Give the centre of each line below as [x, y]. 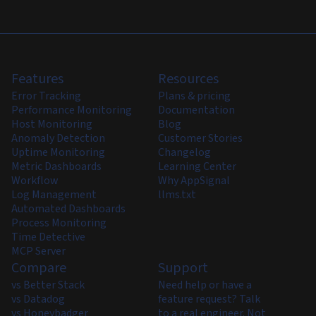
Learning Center [197, 166]
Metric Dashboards [56, 166]
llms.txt [177, 195]
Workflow [35, 181]
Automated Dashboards [68, 209]
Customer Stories [200, 138]
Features [37, 79]
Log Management [54, 195]
